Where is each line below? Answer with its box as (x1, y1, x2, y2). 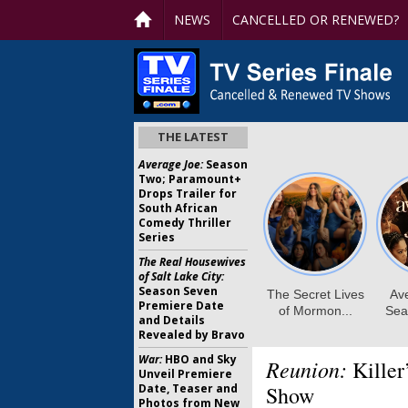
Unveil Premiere (138, 366, 232, 382)
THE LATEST (158, 128, 229, 145)
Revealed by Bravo (138, 327, 245, 342)
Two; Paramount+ (138, 171, 241, 187)
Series (138, 229, 175, 245)
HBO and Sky (162, 352, 237, 367)
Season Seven (138, 283, 218, 299)
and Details (138, 312, 205, 328)
